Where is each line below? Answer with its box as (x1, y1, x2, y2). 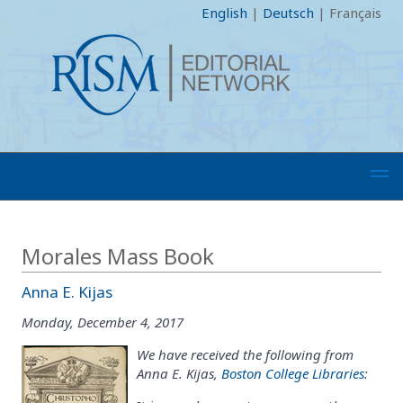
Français (329, 4, 381, 22)
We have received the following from (137, 345, 354, 363)
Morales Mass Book (22, 241, 214, 271)
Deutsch (263, 4, 314, 22)
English (201, 4, 247, 22)
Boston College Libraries (221, 363, 364, 382)
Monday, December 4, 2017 (22, 312, 184, 331)
